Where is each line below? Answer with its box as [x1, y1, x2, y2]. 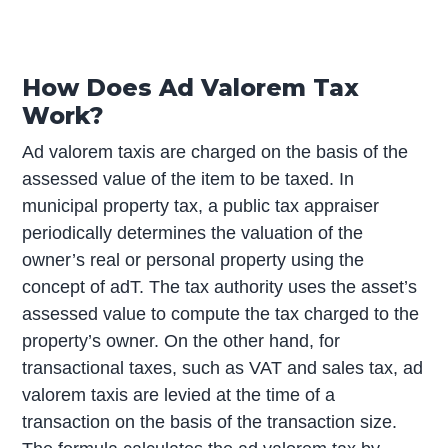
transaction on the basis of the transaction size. [22, 412, 398, 433]
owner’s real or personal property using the [22, 250, 365, 271]
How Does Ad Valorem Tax [22, 73, 360, 103]
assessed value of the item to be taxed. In [22, 169, 355, 190]
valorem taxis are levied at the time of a [22, 385, 336, 406]
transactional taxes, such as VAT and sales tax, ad [22, 358, 424, 379]
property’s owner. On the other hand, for [22, 331, 341, 352]
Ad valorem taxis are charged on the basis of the [22, 142, 409, 163]
